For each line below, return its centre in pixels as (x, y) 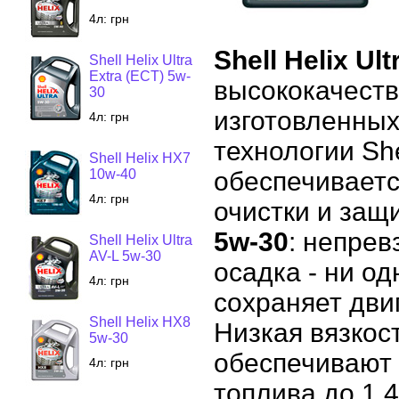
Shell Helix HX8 (140, 322)
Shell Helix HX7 (140, 158)
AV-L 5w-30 (125, 256)
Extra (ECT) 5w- (140, 76)
